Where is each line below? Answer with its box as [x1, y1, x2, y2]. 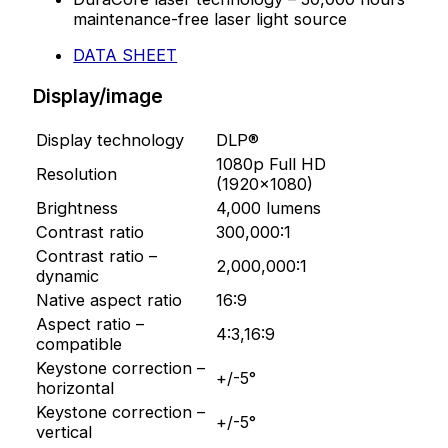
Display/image [33, 84, 164, 109]
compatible [36, 334, 123, 355]
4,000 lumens [216, 198, 322, 219]
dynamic [36, 266, 100, 287]
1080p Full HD [216, 154, 327, 175]
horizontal [36, 378, 115, 399]
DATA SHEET [73, 45, 178, 66]
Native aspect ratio [36, 290, 183, 311]
